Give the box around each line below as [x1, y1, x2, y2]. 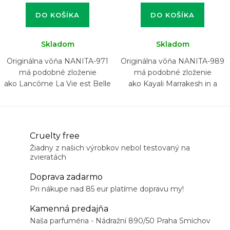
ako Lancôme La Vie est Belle [4, 79, 111, 88]
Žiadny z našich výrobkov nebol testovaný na [30, 143, 190, 152]
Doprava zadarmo [30, 171, 103, 182]
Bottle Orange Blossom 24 [125, 90, 220, 100]
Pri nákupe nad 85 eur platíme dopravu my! [30, 184, 184, 194]
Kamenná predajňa [30, 203, 108, 214]
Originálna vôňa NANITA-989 [121, 56, 224, 66]
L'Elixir [46, 90, 69, 100]
